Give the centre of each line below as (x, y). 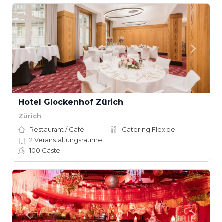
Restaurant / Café (57, 129)
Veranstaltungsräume (67, 140)
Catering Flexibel (149, 129)
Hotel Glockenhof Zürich (71, 102)
